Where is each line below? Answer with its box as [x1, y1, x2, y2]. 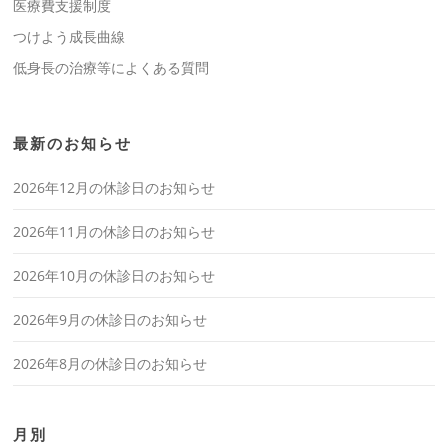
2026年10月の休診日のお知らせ [13, 266, 216, 286]
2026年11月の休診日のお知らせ [13, 222, 216, 242]
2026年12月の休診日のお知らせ [13, 178, 216, 198]
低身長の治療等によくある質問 [13, 58, 210, 78]
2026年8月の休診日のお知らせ [13, 354, 208, 374]
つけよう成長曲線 [13, 27, 126, 47]
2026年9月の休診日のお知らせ [13, 310, 208, 330]
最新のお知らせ [13, 134, 133, 154]
